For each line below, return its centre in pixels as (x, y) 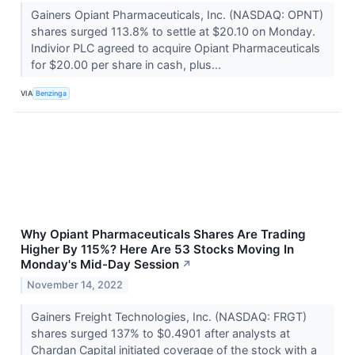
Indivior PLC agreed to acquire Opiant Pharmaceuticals (175, 48)
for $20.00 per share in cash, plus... (127, 65)
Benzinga (52, 93)
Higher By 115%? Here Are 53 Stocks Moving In (157, 250)
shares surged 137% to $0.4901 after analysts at (160, 333)
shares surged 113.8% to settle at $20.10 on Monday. (173, 32)
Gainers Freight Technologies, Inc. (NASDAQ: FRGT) (168, 316)
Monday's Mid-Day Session (100, 265)
